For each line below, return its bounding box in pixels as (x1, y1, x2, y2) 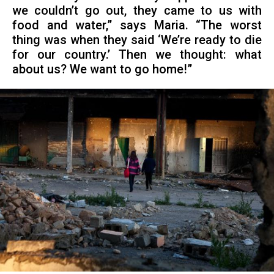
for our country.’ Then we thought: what (12, 47, 262, 62)
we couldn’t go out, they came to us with (12, 3, 262, 18)
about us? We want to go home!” (12, 62, 192, 76)
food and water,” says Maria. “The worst (12, 18, 262, 32)
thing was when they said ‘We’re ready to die (12, 32, 262, 47)
